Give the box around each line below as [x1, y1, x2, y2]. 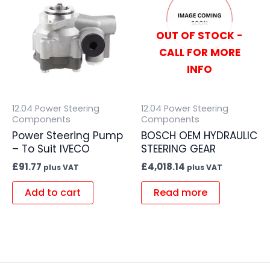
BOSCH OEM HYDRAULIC [141, 128, 257, 143]
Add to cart [25, 186, 81, 200]
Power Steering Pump [12, 128, 123, 143]
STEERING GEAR [141, 142, 216, 157]
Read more [154, 186, 207, 200]
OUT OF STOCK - [156, 28, 243, 43]
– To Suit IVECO [12, 142, 90, 157]
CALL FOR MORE [159, 45, 240, 60]
